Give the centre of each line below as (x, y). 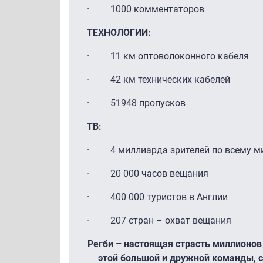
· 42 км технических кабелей (159, 79)
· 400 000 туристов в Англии (157, 197)
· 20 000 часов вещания (148, 173)
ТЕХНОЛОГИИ (117, 32)
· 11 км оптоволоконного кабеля (168, 56)
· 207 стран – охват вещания (159, 220)
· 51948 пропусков (136, 103)
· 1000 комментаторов (146, 9)
